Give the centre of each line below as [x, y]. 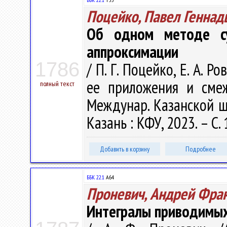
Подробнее [201, 149]
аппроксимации [133, 52]
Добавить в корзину [125, 149]
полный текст [57, 84]
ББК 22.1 [96, 177]
